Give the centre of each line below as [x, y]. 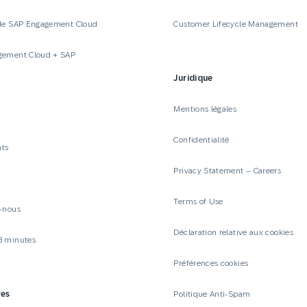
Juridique [193, 78]
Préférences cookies [211, 263]
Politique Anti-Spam [212, 294]
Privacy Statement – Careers [228, 170]
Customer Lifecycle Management [236, 24]
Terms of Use [198, 201]
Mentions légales [205, 109]
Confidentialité [201, 139]
